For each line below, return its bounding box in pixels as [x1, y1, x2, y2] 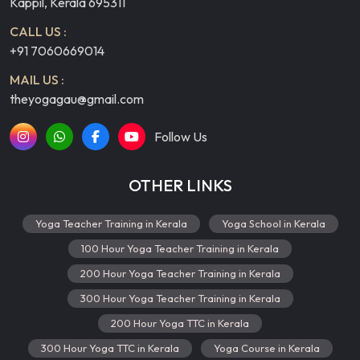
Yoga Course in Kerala [213, 341, 320, 354]
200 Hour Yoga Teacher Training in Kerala [80, 266, 280, 280]
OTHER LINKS [128, 174, 232, 195]
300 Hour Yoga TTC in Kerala [40, 341, 179, 354]
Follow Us [154, 128, 207, 145]
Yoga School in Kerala [221, 216, 325, 230]
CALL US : [10, 22, 67, 39]
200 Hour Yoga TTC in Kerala [111, 316, 249, 329]
